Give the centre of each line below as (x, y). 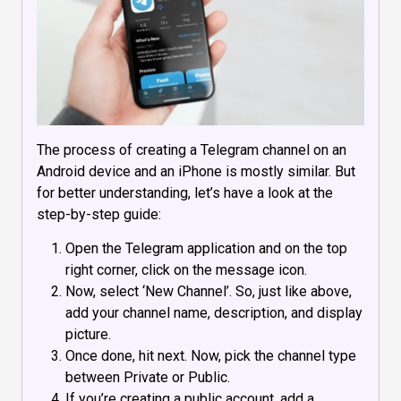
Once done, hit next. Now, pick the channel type (211, 355)
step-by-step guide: (99, 215)
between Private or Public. (148, 377)
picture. (88, 334)
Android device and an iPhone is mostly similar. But (196, 172)
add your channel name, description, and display (214, 312)
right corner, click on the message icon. (186, 269)
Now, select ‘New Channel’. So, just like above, (209, 291)
